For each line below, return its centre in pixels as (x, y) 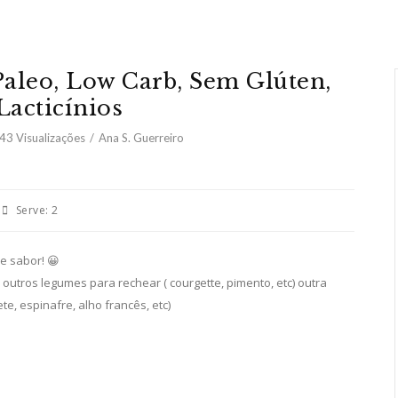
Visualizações (49, 138)
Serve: (32, 210)
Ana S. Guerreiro (141, 138)
